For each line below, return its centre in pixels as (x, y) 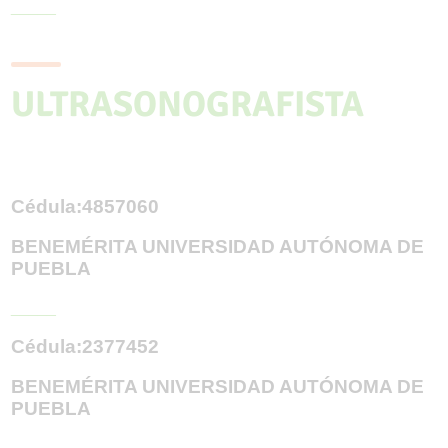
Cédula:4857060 (85, 206)
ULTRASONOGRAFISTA (188, 104)
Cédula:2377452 (85, 346)
